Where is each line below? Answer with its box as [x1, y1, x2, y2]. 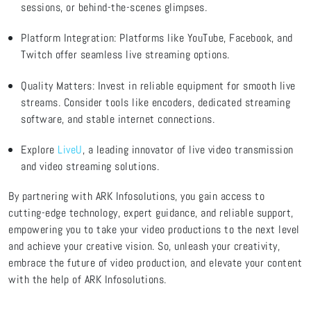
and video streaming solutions [21, 158, 157, 174]
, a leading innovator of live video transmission [82, 142, 294, 157]
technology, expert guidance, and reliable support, [66, 205, 294, 220]
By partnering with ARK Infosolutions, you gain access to [8, 188, 264, 203]
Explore [21, 142, 58, 157]
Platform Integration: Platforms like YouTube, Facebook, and [21, 31, 293, 46]
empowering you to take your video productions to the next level [8, 221, 300, 237]
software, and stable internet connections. [21, 111, 215, 126]
